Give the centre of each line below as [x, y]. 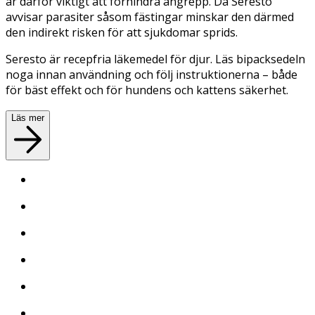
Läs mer [28, 117]
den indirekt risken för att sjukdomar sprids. [122, 32]
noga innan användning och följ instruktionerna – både [152, 74]
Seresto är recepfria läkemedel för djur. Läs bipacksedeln [155, 59]
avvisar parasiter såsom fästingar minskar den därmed [150, 17]
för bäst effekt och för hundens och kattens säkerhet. [147, 90]
